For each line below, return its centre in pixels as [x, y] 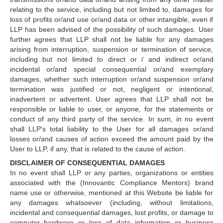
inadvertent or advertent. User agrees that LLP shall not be [111, 99]
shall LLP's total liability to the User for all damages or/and [111, 129]
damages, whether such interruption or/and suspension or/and [111, 79]
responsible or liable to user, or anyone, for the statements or [111, 109]
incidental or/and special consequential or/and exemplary [111, 69]
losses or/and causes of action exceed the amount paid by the [111, 139]
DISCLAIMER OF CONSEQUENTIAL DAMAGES [87, 163]
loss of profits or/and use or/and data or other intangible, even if [111, 19]
